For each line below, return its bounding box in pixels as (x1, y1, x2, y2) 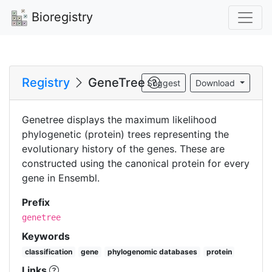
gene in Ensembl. (22, 171, 100, 184)
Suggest (147, 77, 181, 88)
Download (195, 77, 238, 88)
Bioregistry (28, 10, 93, 24)
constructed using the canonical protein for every (22, 157, 250, 169)
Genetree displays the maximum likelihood (22, 113, 217, 126)
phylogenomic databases (107, 246, 197, 256)
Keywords (22, 229, 70, 242)
